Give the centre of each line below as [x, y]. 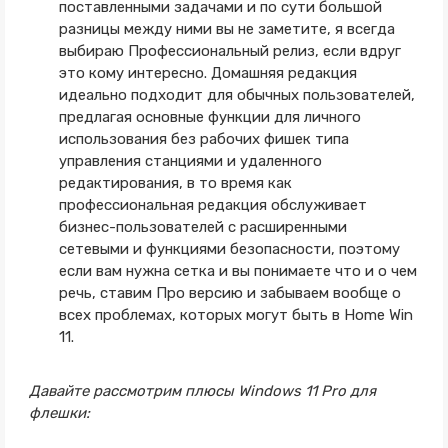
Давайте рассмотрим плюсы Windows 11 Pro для [202, 391]
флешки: [59, 413]
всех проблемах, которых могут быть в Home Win [235, 315]
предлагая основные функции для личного [209, 117]
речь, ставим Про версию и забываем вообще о [229, 293]
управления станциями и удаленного [190, 161]
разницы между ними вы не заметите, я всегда [226, 29]
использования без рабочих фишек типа [203, 139]
